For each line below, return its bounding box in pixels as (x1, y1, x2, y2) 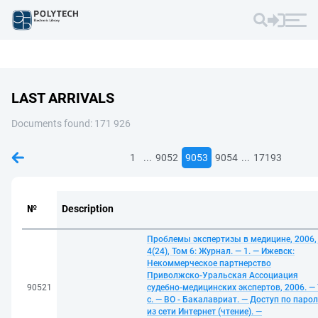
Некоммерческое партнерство (147, 258, 271, 268)
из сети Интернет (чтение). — (147, 307, 262, 317)
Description (62, 203, 114, 214)
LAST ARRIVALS (11, 89, 114, 106)
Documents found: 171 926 (11, 118, 131, 129)
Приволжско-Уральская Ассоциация (147, 270, 298, 280)
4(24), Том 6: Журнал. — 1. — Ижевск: (147, 246, 295, 256)
